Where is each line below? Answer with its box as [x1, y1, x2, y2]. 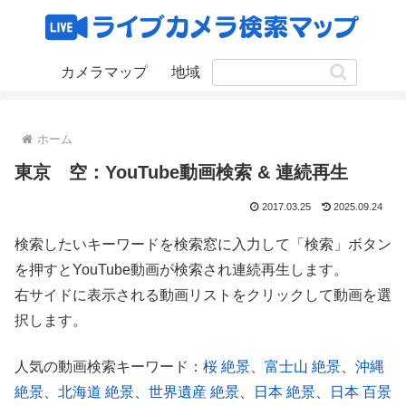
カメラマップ [61, 64, 149, 80]
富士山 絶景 [265, 358, 341, 374]
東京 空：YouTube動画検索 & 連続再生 [14, 162, 348, 182]
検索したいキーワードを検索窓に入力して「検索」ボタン [14, 237, 391, 253]
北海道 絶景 [58, 383, 134, 400]
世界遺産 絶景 [149, 383, 239, 400]
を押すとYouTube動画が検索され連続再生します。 [14, 262, 348, 278]
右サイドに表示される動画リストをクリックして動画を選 [14, 287, 391, 304]
